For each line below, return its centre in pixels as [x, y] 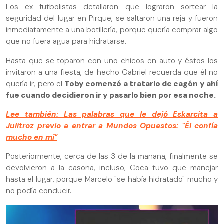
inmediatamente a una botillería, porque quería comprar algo [112, 30]
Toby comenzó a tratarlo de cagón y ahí [141, 84]
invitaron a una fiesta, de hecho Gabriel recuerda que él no [112, 72]
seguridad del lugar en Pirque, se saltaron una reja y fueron [112, 19]
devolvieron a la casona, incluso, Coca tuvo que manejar [112, 168]
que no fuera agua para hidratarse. [67, 42]
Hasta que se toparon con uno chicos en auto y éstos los [112, 61]
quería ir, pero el [35, 84]
